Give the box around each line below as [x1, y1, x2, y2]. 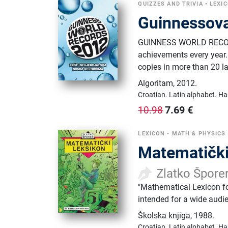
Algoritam [138, 78, 174, 88]
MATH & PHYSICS [172, 130, 226, 137]
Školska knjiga [138, 210, 191, 220]
